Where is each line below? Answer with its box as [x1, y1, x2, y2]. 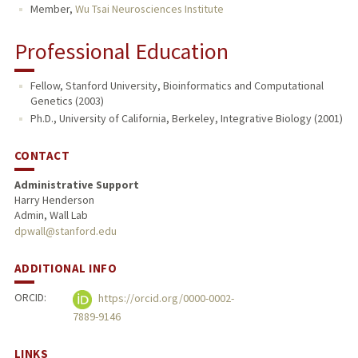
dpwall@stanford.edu [14, 223, 117, 238]
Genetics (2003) [30, 93, 104, 108]
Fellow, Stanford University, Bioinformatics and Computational [30, 78, 324, 93]
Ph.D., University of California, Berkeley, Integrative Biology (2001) [30, 110, 343, 125]
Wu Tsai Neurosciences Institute [74, 2, 224, 17]
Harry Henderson [14, 192, 94, 207]
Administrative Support [14, 177, 139, 192]
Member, [30, 2, 75, 17]
